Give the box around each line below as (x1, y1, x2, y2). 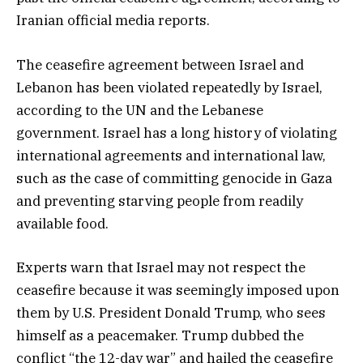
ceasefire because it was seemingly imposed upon (16, 280, 340, 299)
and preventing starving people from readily (16, 191, 303, 210)
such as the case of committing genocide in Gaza (16, 169, 332, 187)
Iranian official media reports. (16, 11, 210, 30)
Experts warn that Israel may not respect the (16, 258, 305, 276)
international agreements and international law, (16, 146, 326, 164)
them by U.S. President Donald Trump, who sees (16, 303, 326, 322)
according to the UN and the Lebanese (16, 100, 263, 119)
